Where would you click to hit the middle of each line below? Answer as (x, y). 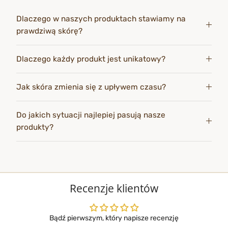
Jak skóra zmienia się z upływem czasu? (91, 87)
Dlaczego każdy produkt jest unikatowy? (91, 59)
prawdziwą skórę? (49, 31)
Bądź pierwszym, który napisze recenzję (114, 218)
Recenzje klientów (114, 189)
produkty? (35, 127)
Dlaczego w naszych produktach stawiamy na (101, 19)
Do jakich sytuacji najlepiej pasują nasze (91, 115)
